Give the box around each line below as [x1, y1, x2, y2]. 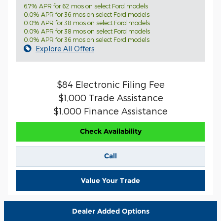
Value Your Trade [81, 176, 140, 185]
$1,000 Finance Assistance [53, 106, 168, 116]
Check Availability [79, 127, 142, 136]
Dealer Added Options [72, 206, 149, 216]
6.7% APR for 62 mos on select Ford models [24, 2, 148, 9]
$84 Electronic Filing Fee [56, 79, 165, 89]
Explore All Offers [36, 44, 94, 53]
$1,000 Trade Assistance [58, 92, 163, 103]
